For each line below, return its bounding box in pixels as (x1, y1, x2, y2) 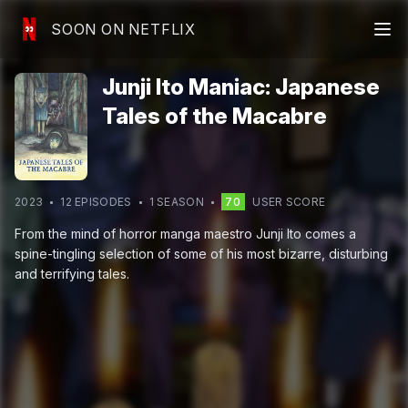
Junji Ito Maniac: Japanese (102, 74, 380, 100)
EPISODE (71, 195, 125, 209)
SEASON (153, 195, 204, 209)
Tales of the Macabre (102, 103, 327, 129)
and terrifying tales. (15, 266, 129, 282)
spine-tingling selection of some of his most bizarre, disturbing (15, 246, 388, 262)
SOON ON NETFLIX (51, 20, 196, 38)
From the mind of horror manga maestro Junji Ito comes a (15, 226, 356, 242)
